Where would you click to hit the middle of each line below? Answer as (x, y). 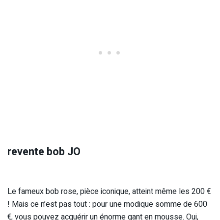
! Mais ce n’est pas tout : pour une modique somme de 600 (107, 204)
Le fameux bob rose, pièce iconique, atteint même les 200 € (109, 191)
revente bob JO (44, 152)
